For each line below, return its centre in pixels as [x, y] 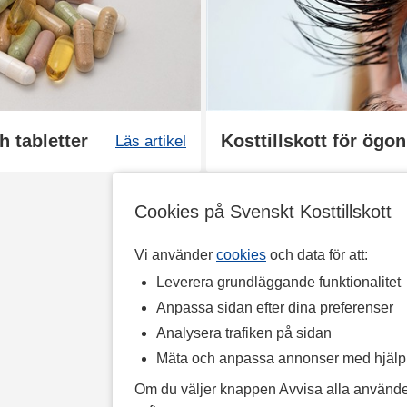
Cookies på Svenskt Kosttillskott [263, 212]
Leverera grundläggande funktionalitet [278, 282]
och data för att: [317, 255]
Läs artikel [151, 141]
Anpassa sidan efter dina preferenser [275, 308]
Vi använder [175, 255]
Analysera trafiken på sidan [244, 333]
